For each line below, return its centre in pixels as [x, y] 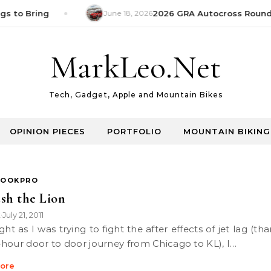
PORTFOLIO [134, 131]
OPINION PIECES [47, 131]
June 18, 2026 [122, 13]
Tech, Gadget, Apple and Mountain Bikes [135, 95]
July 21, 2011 [23, 215]
